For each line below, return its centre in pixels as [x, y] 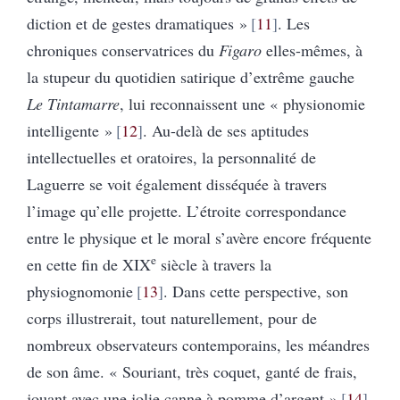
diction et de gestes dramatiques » [137, 23]
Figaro [240, 50]
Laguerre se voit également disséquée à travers [177, 183]
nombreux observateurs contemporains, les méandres [198, 344]
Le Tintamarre [73, 103]
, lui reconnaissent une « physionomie [242, 103]
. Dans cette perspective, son [255, 291]
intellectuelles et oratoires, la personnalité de [171, 157]
